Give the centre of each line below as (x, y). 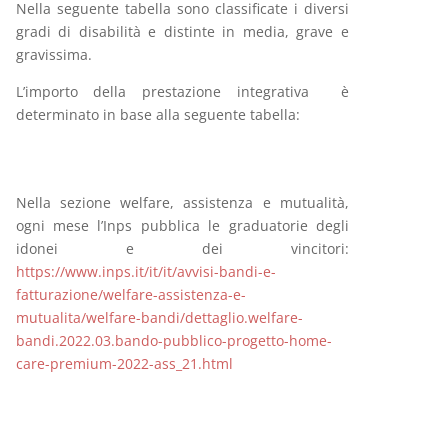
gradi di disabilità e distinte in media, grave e (182, 31)
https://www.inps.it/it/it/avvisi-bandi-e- (145, 271)
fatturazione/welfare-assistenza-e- (130, 294)
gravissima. (53, 54)
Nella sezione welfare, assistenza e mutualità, (182, 202)
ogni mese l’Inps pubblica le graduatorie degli (182, 225)
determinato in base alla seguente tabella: (157, 114)
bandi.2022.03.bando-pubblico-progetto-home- (173, 340)
